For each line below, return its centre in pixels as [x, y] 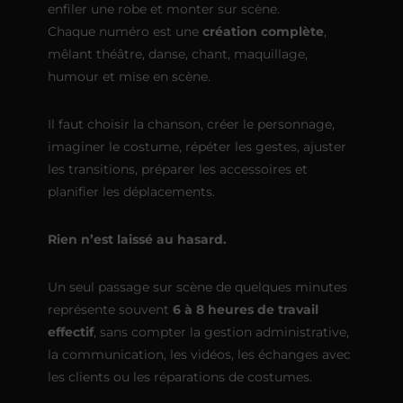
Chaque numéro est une [125, 31]
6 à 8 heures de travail [245, 309]
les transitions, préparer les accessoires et [177, 169]
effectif [70, 331]
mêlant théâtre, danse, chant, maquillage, [177, 54]
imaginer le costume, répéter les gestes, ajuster [197, 146]
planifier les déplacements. [131, 191]
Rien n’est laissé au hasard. [137, 239]
